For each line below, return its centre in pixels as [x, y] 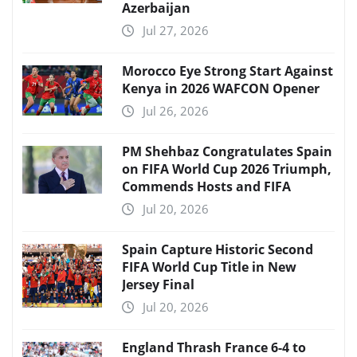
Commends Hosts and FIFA [206, 187]
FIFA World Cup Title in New [209, 267]
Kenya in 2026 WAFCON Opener [221, 89]
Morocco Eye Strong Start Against [228, 71]
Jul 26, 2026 [176, 111]
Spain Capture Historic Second [218, 250]
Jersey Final [158, 285]
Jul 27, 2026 [176, 31]
